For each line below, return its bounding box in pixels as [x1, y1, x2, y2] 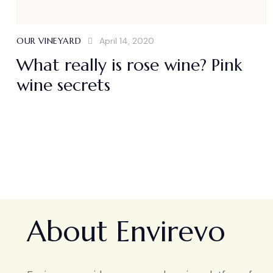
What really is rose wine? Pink [16, 54, 242, 76]
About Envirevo [27, 213, 225, 250]
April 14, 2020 [99, 35, 154, 47]
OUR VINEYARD [16, 35, 82, 47]
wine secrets [16, 74, 110, 96]
